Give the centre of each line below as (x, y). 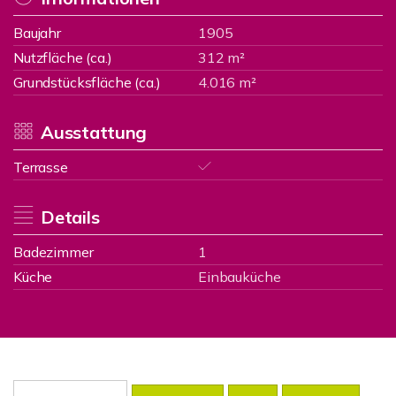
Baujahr (37, 33)
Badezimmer (53, 252)
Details (70, 217)
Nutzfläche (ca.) (63, 57)
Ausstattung (94, 132)
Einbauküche (240, 277)
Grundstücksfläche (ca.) (87, 82)
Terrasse (41, 167)
